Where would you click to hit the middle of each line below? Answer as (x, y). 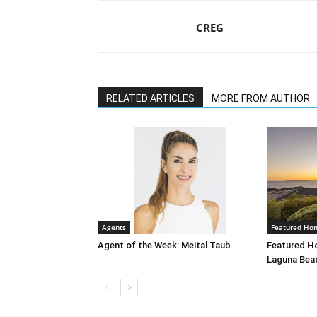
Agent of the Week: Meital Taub (164, 246)
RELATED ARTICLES (150, 99)
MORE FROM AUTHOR (261, 99)
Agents (114, 227)
